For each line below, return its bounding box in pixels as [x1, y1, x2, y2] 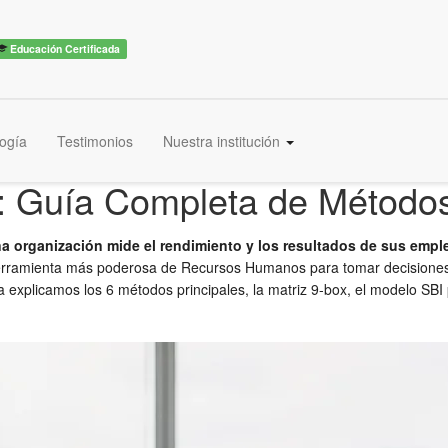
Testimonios [57, 131, 133, 151]
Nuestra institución [163, 131, 284, 151]
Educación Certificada [7, 40, 121, 56]
